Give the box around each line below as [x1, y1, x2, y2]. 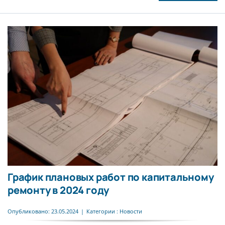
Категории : [86, 207, 120, 215]
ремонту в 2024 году [7, 183, 109, 197]
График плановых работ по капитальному [7, 170, 214, 184]
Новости [119, 207, 142, 215]
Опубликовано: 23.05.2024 [7, 207, 78, 215]
